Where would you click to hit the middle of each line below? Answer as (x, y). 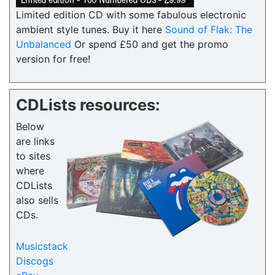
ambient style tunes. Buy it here (91, 29)
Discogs (35, 261)
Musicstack (42, 246)
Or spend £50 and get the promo (150, 44)
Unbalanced (44, 44)
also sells (37, 200)
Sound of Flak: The (209, 29)
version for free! (53, 59)
